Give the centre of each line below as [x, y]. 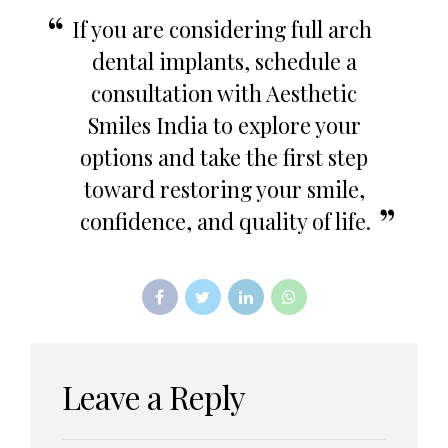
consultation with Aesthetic [224, 92]
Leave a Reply [154, 396]
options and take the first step [224, 156]
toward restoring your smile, [224, 188]
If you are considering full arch [222, 28]
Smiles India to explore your [224, 124]
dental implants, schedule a [224, 60]
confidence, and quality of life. [226, 220]
